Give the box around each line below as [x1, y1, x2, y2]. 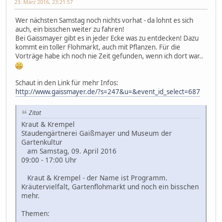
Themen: [21, 208, 50, 218]
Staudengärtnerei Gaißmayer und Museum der [21, 128, 172, 138]
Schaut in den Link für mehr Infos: [15, 78, 118, 87]
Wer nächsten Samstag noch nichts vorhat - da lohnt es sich [15, 15, 193, 25]
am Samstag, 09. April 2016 [21, 146, 116, 156]
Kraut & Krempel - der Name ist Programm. [21, 172, 167, 182]
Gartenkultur [21, 137, 62, 147]
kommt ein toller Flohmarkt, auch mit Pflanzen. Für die [15, 42, 180, 52]
